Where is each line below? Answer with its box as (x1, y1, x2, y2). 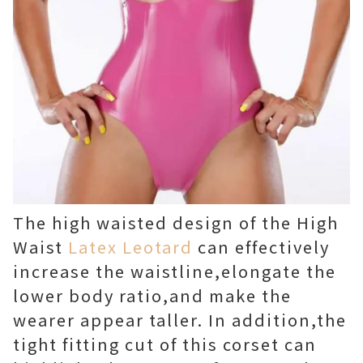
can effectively (193, 234, 330, 258)
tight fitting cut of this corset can (13, 331, 317, 356)
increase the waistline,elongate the (13, 258, 336, 283)
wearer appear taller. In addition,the (13, 307, 347, 331)
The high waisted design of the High (13, 210, 339, 234)
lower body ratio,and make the (13, 283, 292, 307)
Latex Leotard (68, 234, 193, 258)
